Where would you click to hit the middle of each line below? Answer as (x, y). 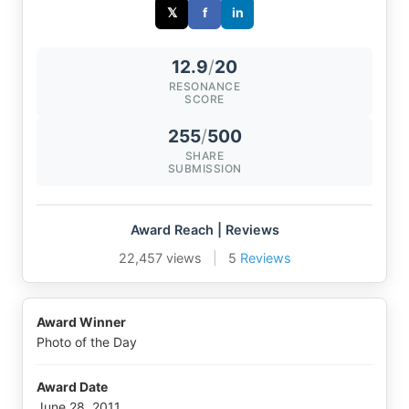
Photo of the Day (87, 342)
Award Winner (81, 322)
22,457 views (160, 258)
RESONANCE (204, 87)
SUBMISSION (204, 169)
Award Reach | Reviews (204, 230)
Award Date (72, 387)
